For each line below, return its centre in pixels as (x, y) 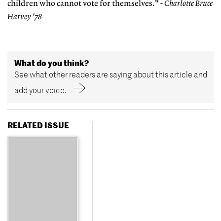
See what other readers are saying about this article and (110, 75)
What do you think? (51, 63)
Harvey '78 (25, 17)
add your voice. (40, 91)
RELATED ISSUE (38, 125)
